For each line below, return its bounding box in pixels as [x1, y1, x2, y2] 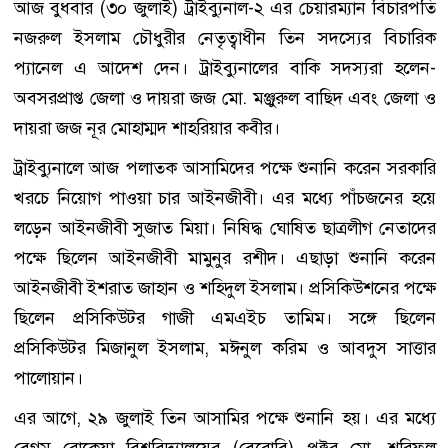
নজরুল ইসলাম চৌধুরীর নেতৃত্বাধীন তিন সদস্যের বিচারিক [14, 26, 436, 51]
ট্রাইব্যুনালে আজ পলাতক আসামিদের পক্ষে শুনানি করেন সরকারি [14, 156, 436, 181]
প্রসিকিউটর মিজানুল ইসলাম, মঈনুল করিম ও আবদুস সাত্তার [14, 336, 436, 361]
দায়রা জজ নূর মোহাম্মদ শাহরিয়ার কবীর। [14, 116, 285, 141]
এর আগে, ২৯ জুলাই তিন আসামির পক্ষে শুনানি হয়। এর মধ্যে [14, 406, 436, 431]
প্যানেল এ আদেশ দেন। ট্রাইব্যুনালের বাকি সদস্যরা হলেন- [14, 56, 436, 81]
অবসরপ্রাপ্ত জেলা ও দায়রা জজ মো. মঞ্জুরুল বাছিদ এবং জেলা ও [14, 86, 436, 111]
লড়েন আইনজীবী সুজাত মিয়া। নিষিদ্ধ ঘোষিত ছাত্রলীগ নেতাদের [14, 216, 436, 241]
